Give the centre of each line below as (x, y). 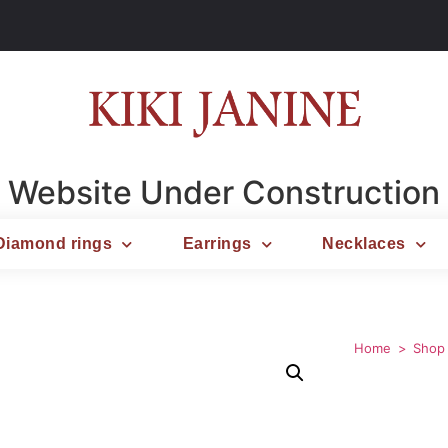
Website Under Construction (224, 193)
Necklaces (364, 244)
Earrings (217, 244)
